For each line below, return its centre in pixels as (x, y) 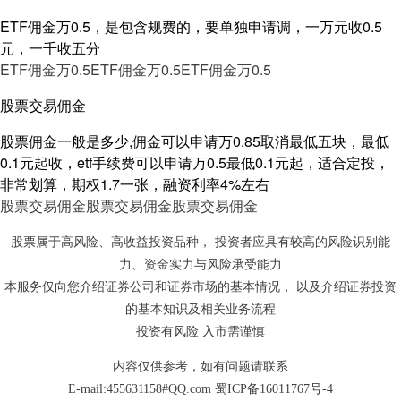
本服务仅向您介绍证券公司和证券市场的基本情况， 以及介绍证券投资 (200, 286)
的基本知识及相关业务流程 (200, 309)
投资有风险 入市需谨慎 (200, 331)
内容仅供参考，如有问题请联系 (200, 366)
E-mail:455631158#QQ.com (141, 388)
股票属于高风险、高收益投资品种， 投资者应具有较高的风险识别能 (200, 242)
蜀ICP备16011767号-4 (274, 388)
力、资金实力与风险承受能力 (200, 264)
